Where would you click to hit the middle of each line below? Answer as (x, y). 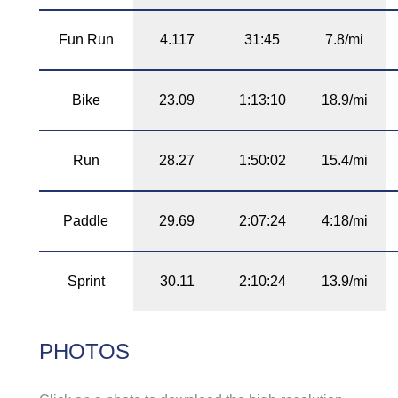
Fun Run (86, 40)
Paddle (86, 221)
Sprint (86, 282)
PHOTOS (84, 351)
